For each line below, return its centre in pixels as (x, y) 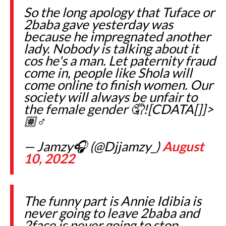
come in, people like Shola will (108, 72)
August (183, 146)
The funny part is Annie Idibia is (112, 201)
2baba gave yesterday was (98, 24)
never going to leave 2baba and (112, 213)
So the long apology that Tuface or (119, 12)
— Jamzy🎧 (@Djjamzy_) (93, 146)
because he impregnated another (117, 36)
